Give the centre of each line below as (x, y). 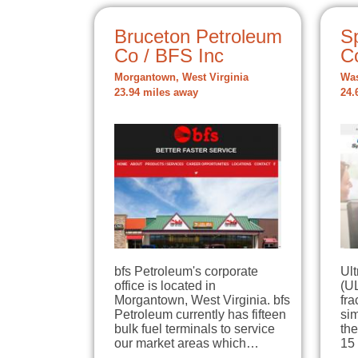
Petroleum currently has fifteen (200, 315)
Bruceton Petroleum (198, 36)
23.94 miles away (156, 92)
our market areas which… (187, 344)
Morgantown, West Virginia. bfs (202, 300)
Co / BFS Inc (169, 55)
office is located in (165, 286)
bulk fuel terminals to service (195, 329)
